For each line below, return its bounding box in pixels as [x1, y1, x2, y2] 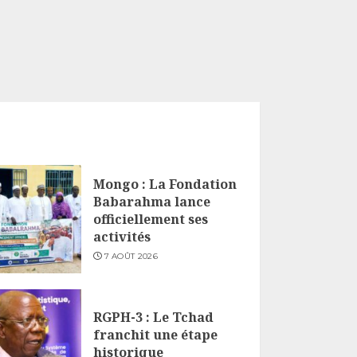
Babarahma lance [92, 193, 210, 211]
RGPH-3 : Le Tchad [92, 308, 214, 327]
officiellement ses [92, 210, 208, 229]
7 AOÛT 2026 [104, 251, 158, 262]
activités [92, 228, 151, 246]
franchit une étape [92, 326, 218, 344]
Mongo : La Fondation [92, 175, 237, 194]
